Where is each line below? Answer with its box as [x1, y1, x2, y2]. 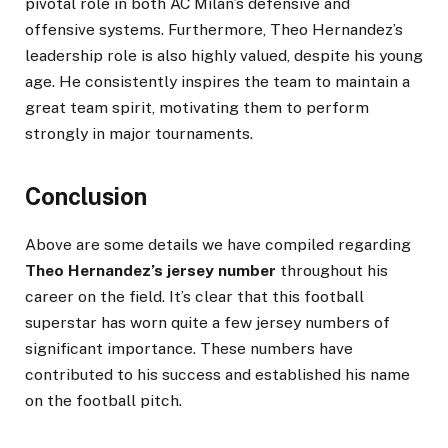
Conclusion [25, 183, 147, 211]
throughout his [276, 260, 388, 280]
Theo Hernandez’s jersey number [25, 260, 276, 280]
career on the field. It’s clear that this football [25, 286, 364, 306]
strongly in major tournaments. [25, 124, 253, 144]
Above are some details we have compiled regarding [25, 234, 411, 254]
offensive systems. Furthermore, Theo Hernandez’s [25, 20, 403, 40]
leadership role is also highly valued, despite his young [25, 46, 423, 66]
